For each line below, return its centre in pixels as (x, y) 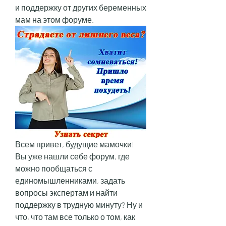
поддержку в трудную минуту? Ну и (79, 205)
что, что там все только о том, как (75, 217)
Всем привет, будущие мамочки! (75, 144)
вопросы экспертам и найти (66, 193)
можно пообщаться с (54, 168)
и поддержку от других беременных (81, 7)
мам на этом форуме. (54, 19)
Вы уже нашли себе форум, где (72, 156)
